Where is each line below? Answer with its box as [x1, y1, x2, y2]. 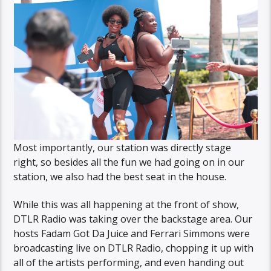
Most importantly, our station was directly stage [13, 140, 232, 154]
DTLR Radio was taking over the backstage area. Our [13, 212, 253, 226]
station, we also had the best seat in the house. [13, 169, 227, 183]
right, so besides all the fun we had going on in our [13, 155, 245, 169]
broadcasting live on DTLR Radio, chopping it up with [13, 241, 254, 255]
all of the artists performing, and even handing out [13, 256, 244, 270]
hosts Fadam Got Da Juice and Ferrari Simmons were [13, 227, 250, 241]
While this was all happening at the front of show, [13, 198, 240, 212]
